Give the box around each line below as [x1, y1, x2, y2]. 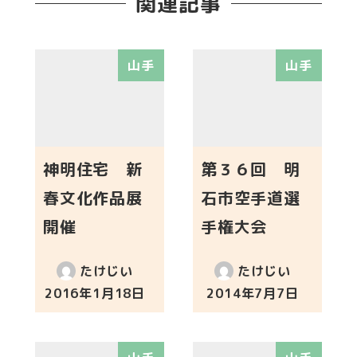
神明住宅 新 [43, 157, 143, 180]
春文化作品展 [43, 186, 143, 209]
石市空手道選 [201, 186, 300, 209]
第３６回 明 [201, 157, 300, 180]
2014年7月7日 [206, 284, 299, 302]
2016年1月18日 [45, 284, 145, 302]
